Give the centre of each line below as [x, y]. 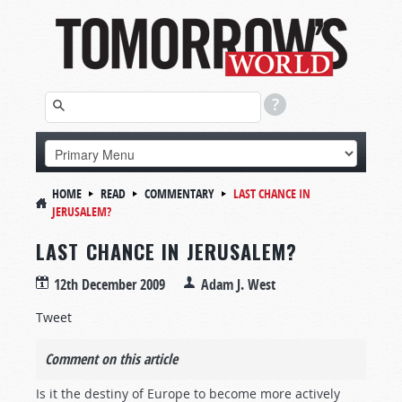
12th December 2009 [109, 284]
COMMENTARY [179, 193]
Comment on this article [111, 359]
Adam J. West [238, 284]
